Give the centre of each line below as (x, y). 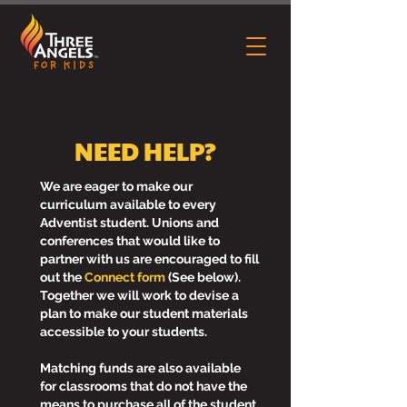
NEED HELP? (145, 151)
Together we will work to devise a (139, 295)
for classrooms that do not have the (144, 386)
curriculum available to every (128, 204)
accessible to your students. (124, 332)
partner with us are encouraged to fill (149, 259)
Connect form (125, 277)
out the (62, 277)
